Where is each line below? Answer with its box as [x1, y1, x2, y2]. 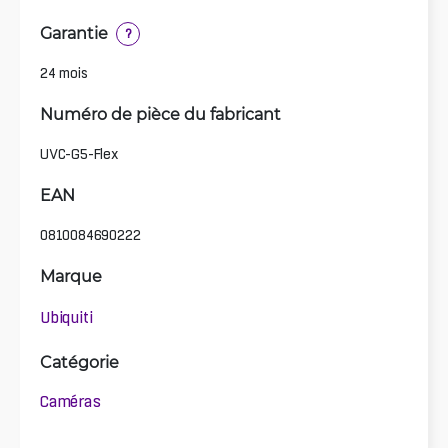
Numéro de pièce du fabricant [40, 102, 281, 124]
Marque [40, 264, 102, 286]
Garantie [40, 21, 108, 43]
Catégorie [40, 350, 119, 372]
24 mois [40, 64, 88, 81]
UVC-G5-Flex [40, 145, 118, 162]
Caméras [40, 392, 101, 411]
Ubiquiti [40, 308, 93, 327]
